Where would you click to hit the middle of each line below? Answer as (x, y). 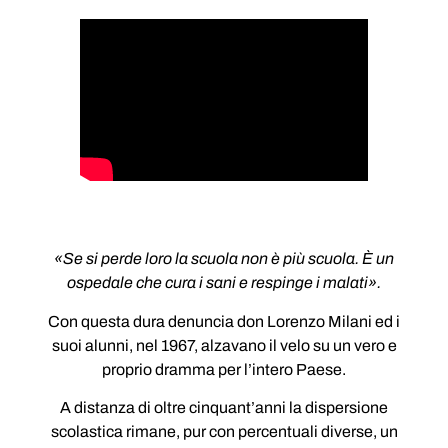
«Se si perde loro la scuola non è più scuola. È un (224, 259)
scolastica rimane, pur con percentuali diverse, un (224, 431)
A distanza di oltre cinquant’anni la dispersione (224, 407)
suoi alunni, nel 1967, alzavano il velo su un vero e (224, 345)
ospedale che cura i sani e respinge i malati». (224, 283)
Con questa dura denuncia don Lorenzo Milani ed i (224, 321)
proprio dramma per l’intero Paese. (224, 369)
